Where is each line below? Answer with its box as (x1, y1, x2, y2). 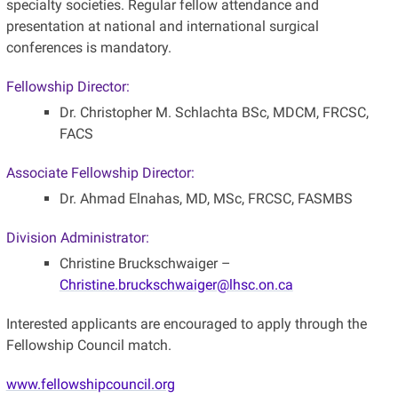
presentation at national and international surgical (5, 17, 319, 35)
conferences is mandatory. (5, 38, 171, 56)
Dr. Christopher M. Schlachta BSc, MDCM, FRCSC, (59, 103, 369, 121)
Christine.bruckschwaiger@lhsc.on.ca (59, 275, 293, 293)
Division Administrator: (5, 228, 149, 246)
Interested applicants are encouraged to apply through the (5, 314, 367, 332)
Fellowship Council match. (5, 336, 175, 354)
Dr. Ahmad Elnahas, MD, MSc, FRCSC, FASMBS (59, 189, 353, 207)
